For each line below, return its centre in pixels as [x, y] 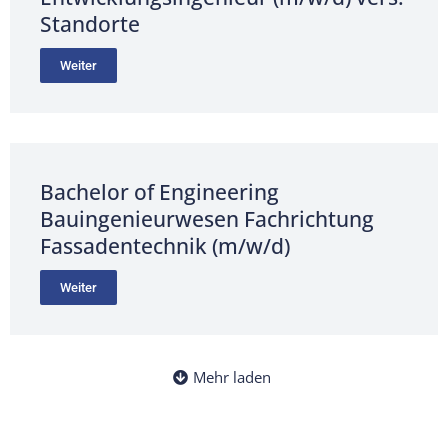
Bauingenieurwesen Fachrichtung [207, 219]
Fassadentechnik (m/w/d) [165, 246]
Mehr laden [231, 377]
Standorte [90, 24]
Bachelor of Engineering [159, 192]
